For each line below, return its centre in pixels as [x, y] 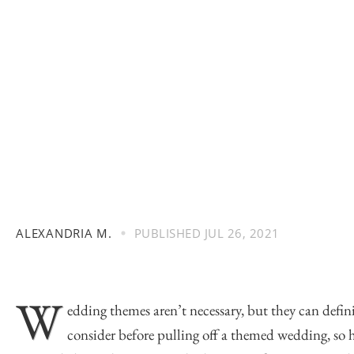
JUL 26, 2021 [240, 233]
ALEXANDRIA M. [64, 233]
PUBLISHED [168, 233]
